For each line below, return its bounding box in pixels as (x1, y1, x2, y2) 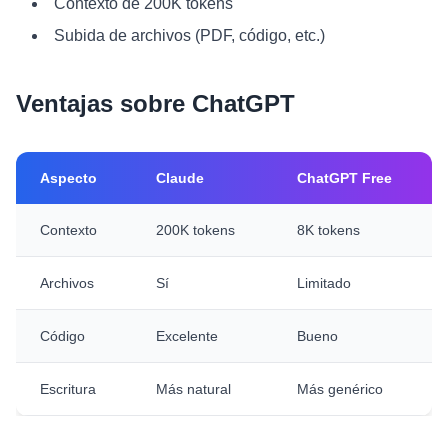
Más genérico (297, 381, 383, 397)
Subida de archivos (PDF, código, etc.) (54, 27, 325, 44)
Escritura (40, 381, 96, 397)
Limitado (297, 275, 351, 291)
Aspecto (40, 170, 97, 186)
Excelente (156, 328, 218, 344)
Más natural (156, 381, 231, 397)
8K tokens (297, 222, 360, 238)
